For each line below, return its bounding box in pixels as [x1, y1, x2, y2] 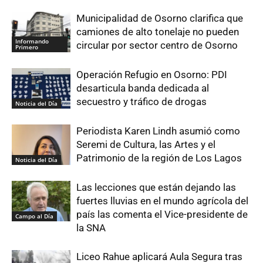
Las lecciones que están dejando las [76, 181, 236, 194]
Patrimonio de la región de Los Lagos [76, 152, 242, 164]
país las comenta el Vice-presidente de [76, 208, 248, 221]
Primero [15, 43, 38, 52]
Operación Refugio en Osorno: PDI [76, 69, 227, 81]
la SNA [76, 222, 106, 234]
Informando [15, 37, 49, 46]
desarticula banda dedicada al [76, 82, 209, 95]
